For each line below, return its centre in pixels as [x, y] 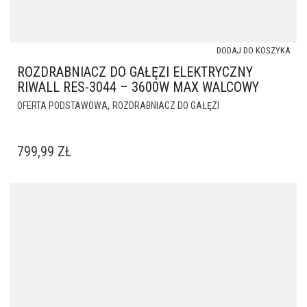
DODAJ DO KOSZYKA [253, 50]
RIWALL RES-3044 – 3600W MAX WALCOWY [138, 87]
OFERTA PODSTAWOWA [62, 105]
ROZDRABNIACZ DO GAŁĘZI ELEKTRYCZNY [135, 72]
